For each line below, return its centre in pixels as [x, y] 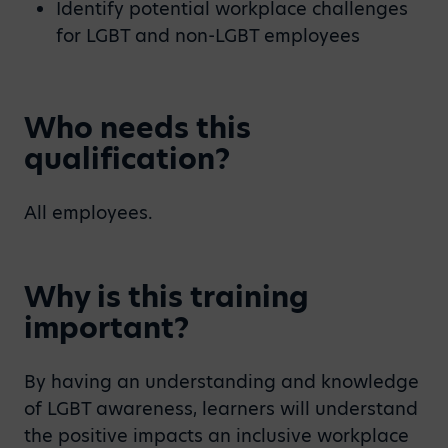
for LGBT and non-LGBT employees [208, 35]
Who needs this [137, 128]
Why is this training [166, 297]
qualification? [127, 159]
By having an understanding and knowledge [221, 381]
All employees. [88, 212]
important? [106, 328]
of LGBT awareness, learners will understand [221, 408]
